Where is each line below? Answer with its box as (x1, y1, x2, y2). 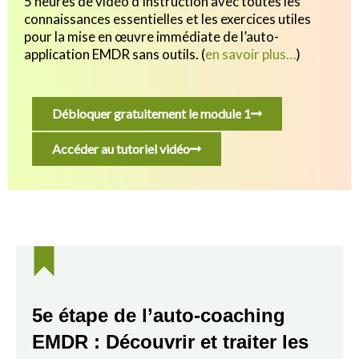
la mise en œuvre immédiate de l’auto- (52, 28, 279, 46)
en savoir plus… (205, 46, 296, 63)
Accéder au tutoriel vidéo (52, 140, 190, 156)
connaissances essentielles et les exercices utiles (24, 10, 311, 28)
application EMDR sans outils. (24, 46, 199, 63)
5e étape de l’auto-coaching (32, 304, 285, 326)
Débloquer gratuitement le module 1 (52, 105, 251, 121)
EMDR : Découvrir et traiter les (32, 330, 309, 353)
